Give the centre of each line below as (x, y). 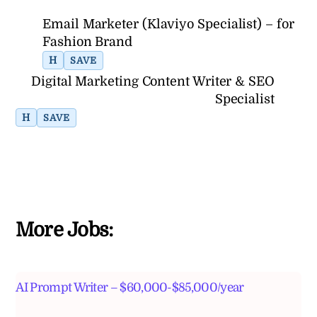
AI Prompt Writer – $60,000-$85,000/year (130, 288)
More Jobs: (64, 230)
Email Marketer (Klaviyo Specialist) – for (168, 24)
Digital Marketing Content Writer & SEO (153, 81)
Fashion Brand (88, 41)
